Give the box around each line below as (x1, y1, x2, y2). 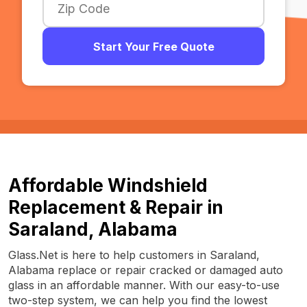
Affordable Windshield (8, 175, 208, 196)
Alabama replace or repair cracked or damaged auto (8, 263, 283, 277)
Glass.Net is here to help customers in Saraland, (8, 248, 260, 262)
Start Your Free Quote (93, 39, 214, 53)
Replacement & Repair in (8, 197, 223, 218)
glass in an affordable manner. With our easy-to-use (8, 278, 280, 292)
